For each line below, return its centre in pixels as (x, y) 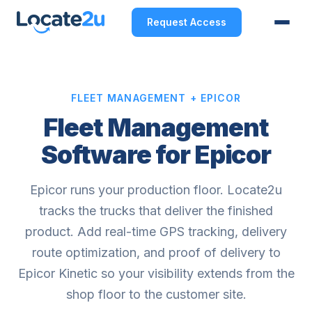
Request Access (186, 22)
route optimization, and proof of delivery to (156, 252)
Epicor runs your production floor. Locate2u (156, 190)
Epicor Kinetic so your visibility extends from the (156, 273)
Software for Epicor (156, 155)
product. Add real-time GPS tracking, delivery (156, 232)
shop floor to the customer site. (156, 294)
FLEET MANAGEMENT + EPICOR (156, 98)
